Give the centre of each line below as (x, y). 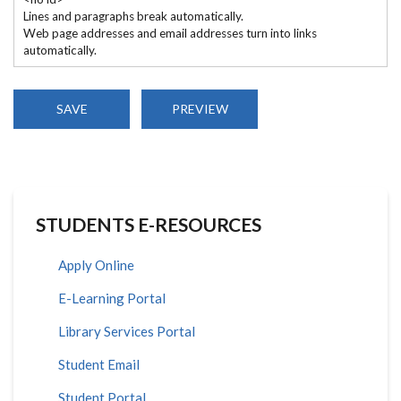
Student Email (99, 364)
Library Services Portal (127, 331)
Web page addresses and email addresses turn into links (170, 34)
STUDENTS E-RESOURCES (149, 224)
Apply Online (96, 264)
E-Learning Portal (112, 298)
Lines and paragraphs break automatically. (133, 17)
